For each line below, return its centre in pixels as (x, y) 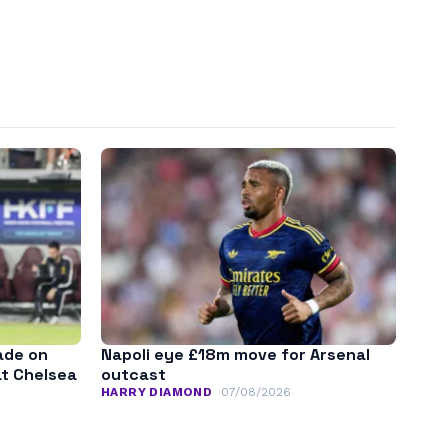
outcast (133, 374)
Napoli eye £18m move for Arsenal (235, 354)
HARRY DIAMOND (157, 391)
